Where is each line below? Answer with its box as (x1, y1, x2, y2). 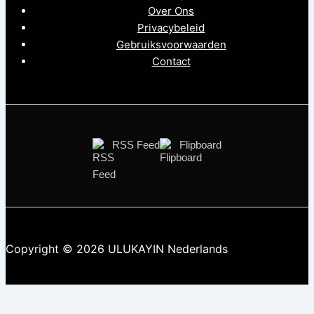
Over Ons (148, 4, 194, 18)
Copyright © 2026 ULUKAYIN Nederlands (6, 242, 228, 256)
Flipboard (179, 138, 221, 151)
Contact (151, 55, 191, 68)
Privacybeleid (137, 21, 205, 34)
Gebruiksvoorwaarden (116, 38, 226, 51)
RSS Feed (112, 138, 160, 151)
